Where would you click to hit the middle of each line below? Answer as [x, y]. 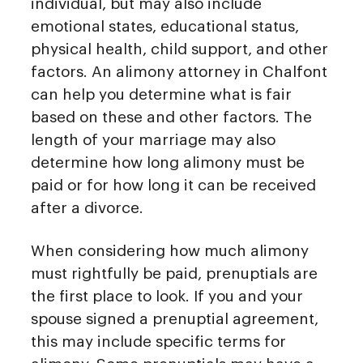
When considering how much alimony [170, 251]
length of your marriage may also [153, 140]
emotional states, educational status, [165, 27]
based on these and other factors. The [171, 117]
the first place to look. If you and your [167, 297]
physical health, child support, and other [179, 49]
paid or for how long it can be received [173, 186]
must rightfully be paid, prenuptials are [174, 274]
